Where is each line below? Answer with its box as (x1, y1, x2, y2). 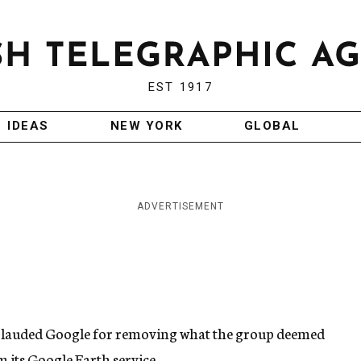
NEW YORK (110, 118, 183, 134)
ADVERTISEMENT (137, 201, 224, 213)
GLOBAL (243, 118, 301, 134)
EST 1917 (147, 80, 213, 95)
